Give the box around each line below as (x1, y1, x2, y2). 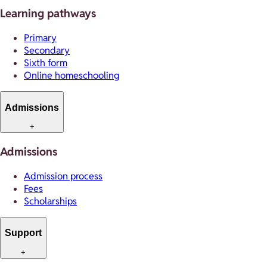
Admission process (24, 169, 103, 182)
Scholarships (24, 194, 77, 207)
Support (5, 228, 42, 238)
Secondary (24, 44, 70, 57)
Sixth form (24, 57, 67, 70)
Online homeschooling (24, 69, 119, 82)
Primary (24, 32, 57, 45)
